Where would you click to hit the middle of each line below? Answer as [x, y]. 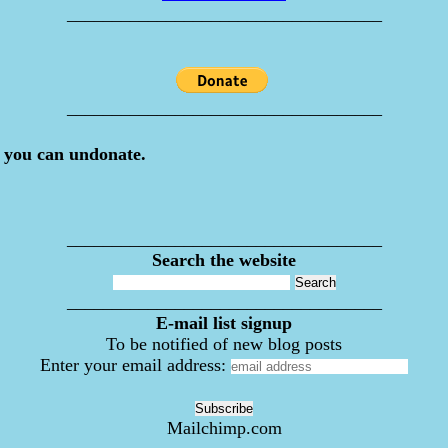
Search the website [224, 260]
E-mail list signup [224, 323]
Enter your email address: [133, 365]
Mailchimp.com [224, 428]
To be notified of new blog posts [224, 344]
